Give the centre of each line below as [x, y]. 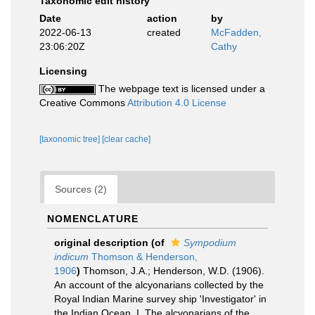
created [163, 32]
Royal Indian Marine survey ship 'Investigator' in [160, 299]
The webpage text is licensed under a [180, 89]
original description [101, 243]
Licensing [63, 71]
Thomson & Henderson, [143, 257]
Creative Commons [83, 103]
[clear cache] [126, 139]
